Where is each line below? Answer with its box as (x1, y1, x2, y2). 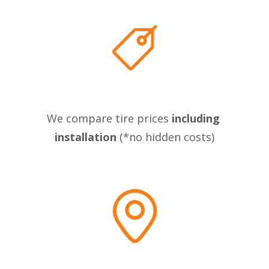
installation (55, 129, 116, 144)
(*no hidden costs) (116, 129, 214, 144)
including (171, 110, 220, 125)
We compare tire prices (46, 110, 172, 125)
